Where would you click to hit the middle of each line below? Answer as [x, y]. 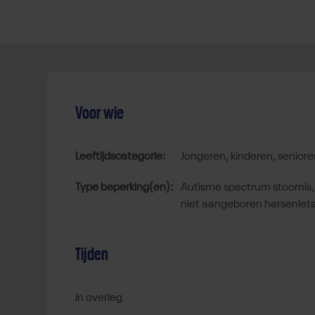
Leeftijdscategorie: [120, 157]
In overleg [99, 298]
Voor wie [99, 114]
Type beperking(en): [124, 188]
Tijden [92, 255]
